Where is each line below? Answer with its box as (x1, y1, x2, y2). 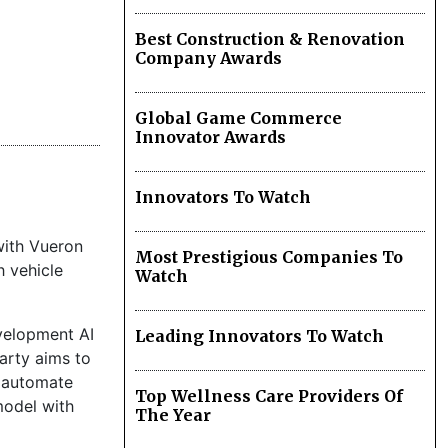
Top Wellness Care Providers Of (135, 386, 403, 407)
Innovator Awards (135, 127, 286, 148)
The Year (135, 405, 211, 426)
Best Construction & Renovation (135, 29, 405, 50)
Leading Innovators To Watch (135, 326, 384, 347)
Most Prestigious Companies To (135, 247, 403, 268)
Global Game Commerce (135, 108, 342, 129)
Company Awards (135, 48, 282, 69)
